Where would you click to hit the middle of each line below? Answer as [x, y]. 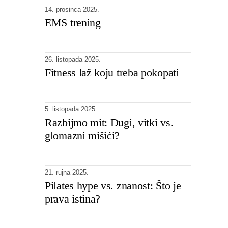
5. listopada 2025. [71, 109]
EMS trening [73, 22]
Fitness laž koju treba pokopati [112, 72]
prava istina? [73, 198]
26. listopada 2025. [73, 59]
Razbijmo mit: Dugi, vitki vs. [109, 122]
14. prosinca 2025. [72, 9]
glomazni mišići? [82, 135]
